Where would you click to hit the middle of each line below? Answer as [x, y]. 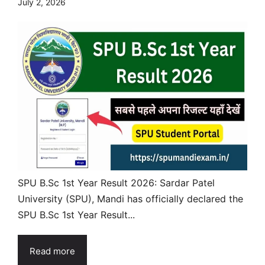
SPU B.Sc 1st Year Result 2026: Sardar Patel [116, 182]
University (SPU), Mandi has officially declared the [130, 198]
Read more [52, 251]
